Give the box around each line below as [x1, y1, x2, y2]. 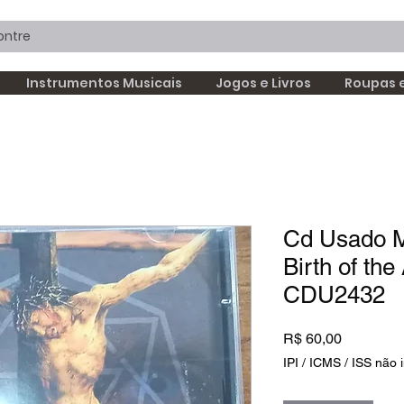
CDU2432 [283, 280, 385, 308]
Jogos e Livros [216, 73, 311, 92]
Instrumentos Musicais [26, 73, 182, 92]
